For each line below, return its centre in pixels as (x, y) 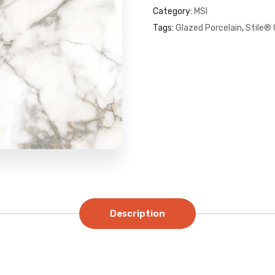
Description (137, 214)
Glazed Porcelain (209, 28)
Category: (173, 11)
